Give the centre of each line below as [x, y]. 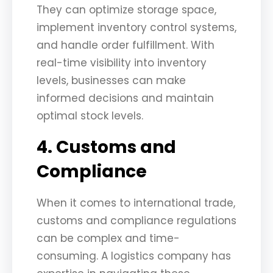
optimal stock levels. [90, 115]
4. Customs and [106, 147]
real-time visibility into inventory [122, 62]
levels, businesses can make [111, 80]
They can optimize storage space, [126, 9]
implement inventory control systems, [136, 27]
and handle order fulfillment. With [126, 45]
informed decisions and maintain [125, 98]
